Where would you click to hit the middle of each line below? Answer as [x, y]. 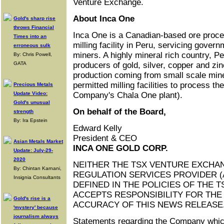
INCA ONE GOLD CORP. [120, 148]
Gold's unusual [32, 102]
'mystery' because [36, 207]
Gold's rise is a [32, 198]
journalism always [36, 216]
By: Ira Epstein [30, 120]
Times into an [30, 36]
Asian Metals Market [38, 141]
